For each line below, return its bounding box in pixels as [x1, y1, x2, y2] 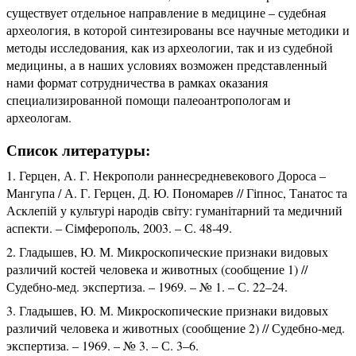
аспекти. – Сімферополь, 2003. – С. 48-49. [6, 219, 232, 236]
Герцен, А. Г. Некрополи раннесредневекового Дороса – [19, 166, 326, 184]
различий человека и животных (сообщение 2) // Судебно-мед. [6, 319, 345, 336]
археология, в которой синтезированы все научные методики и [6, 21, 350, 38]
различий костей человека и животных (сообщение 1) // [6, 260, 308, 277]
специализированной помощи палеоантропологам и [6, 91, 291, 108]
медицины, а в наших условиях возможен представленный [6, 56, 327, 73]
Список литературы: [6, 138, 150, 161]
